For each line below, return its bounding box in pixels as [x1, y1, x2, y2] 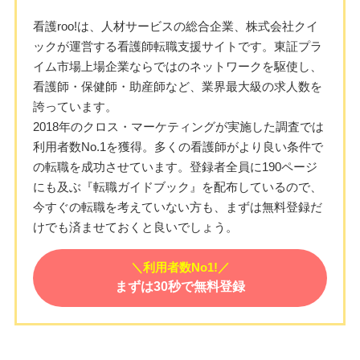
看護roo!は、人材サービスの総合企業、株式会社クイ [32, 19, 318, 34]
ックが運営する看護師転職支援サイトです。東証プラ [32, 39, 322, 54]
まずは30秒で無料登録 [115, 280, 245, 294]
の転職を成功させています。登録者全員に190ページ [32, 160, 317, 174]
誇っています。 [32, 100, 117, 114]
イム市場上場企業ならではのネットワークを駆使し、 [32, 59, 322, 74]
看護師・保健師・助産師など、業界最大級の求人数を [32, 80, 322, 94]
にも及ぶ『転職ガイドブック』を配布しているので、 [32, 180, 322, 194]
